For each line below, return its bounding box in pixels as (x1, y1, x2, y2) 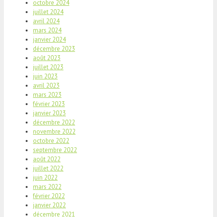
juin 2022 (33, 173, 58, 182)
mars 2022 (33, 182, 62, 191)
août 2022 (33, 155, 61, 163)
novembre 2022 (33, 127, 76, 136)
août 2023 (33, 53, 61, 62)
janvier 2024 (33, 35, 66, 44)
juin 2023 (33, 72, 58, 80)
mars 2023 (33, 90, 62, 99)
